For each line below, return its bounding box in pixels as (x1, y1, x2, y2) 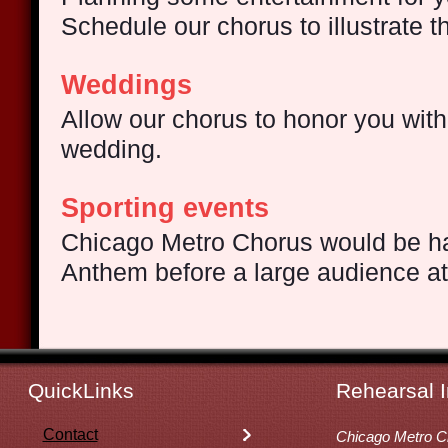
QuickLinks (27, 379, 134, 403)
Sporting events (61, 192, 277, 223)
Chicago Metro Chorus (61, 228, 313, 256)
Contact (42, 426, 98, 443)
